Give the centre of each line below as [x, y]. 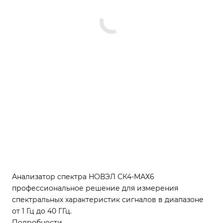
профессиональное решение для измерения [95, 188]
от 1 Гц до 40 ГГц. [42, 211]
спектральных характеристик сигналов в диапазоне [108, 200]
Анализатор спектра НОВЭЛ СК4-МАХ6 [83, 177]
